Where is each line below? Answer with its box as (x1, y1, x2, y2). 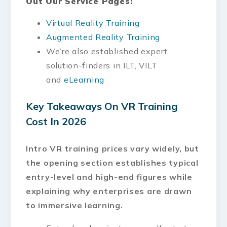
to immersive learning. (26, 200, 123, 210)
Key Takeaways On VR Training (26, 99, 178, 112)
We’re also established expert (46, 46, 168, 56)
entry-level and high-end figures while (26, 171, 193, 182)
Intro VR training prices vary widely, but (26, 143, 199, 154)
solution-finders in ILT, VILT (46, 60, 158, 70)
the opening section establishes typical (26, 157, 199, 168)
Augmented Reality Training (46, 31, 161, 42)
